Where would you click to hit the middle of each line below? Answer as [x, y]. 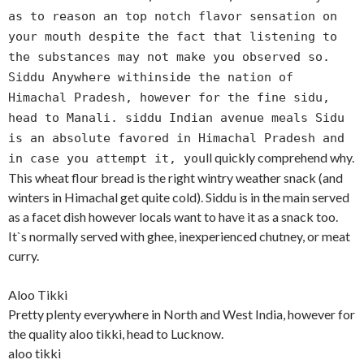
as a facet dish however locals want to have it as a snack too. [173, 217]
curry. [24, 256]
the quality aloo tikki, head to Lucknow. [116, 334]
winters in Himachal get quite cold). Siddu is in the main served [179, 197]
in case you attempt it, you [107, 159]
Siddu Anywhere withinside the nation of [151, 78]
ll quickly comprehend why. [280, 158]
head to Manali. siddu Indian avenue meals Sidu [176, 118]
